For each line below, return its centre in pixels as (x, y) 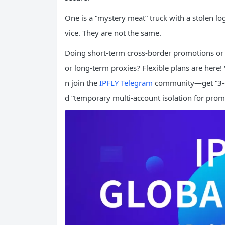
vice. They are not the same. (113, 32)
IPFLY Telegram (126, 83)
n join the (82, 83)
